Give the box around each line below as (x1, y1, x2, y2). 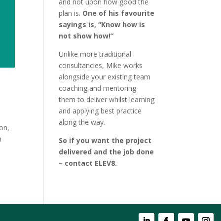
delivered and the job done (59, 147, 154, 156)
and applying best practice (59, 106, 142, 115)
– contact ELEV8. (59, 158, 117, 168)
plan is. (59, 8, 83, 18)
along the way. (59, 117, 106, 127)
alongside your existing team (59, 72, 151, 81)
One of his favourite (82, 8, 155, 18)
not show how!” (59, 31, 114, 40)
